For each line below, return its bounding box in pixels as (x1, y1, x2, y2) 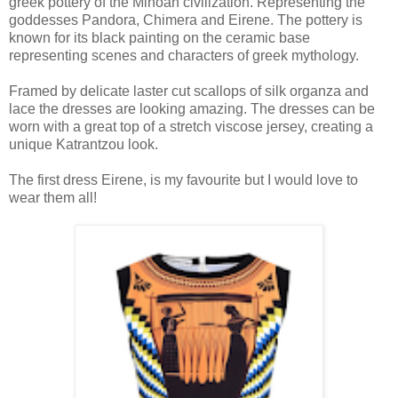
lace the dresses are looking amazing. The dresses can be (9, 100, 375, 116)
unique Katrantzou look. (9, 136, 158, 152)
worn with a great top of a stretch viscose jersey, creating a (9, 118, 373, 134)
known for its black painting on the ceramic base (9, 29, 310, 45)
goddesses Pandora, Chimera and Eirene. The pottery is (9, 12, 362, 28)
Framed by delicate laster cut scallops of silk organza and (9, 83, 369, 99)
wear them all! (9, 189, 97, 205)
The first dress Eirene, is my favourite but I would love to (9, 171, 358, 187)
